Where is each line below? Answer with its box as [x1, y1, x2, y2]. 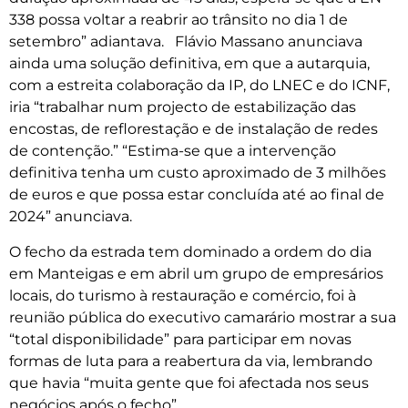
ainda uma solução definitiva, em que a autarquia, [9, 55, 370, 73]
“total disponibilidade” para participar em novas [9, 330, 352, 348]
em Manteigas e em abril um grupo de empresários [9, 264, 383, 282]
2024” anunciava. [9, 208, 132, 226]
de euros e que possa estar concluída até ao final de [9, 186, 384, 204]
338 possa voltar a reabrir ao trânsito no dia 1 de [9, 11, 348, 29]
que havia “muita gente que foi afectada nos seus [9, 373, 369, 392]
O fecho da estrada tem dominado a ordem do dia [9, 242, 372, 260]
